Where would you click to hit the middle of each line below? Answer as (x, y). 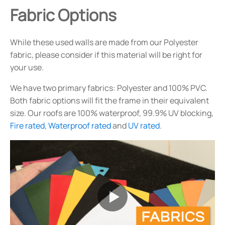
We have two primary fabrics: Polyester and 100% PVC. (109, 88)
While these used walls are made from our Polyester (104, 42)
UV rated (144, 125)
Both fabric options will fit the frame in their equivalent (109, 100)
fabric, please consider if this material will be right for (106, 54)
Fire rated (27, 125)
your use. (27, 67)
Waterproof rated (80, 125)
